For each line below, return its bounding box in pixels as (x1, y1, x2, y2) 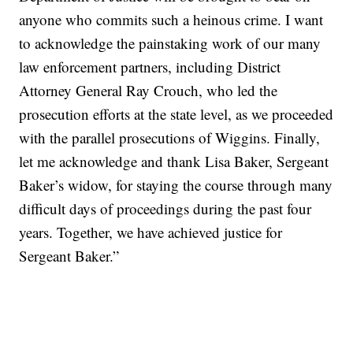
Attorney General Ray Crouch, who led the (19, 80, 278, 100)
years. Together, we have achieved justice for (19, 221, 283, 242)
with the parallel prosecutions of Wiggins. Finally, (19, 127, 321, 147)
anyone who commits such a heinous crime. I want (19, 9, 324, 29)
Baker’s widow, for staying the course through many (19, 174, 333, 195)
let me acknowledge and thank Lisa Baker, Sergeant (19, 150, 329, 171)
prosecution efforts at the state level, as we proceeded (19, 103, 334, 124)
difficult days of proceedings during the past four (19, 198, 312, 218)
